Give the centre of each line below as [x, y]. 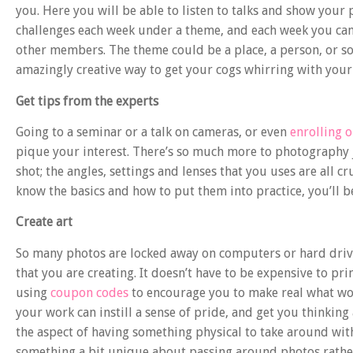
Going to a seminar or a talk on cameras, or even [153, 132]
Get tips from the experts [87, 101]
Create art [44, 222]
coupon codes [89, 292]
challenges [45, 31]
